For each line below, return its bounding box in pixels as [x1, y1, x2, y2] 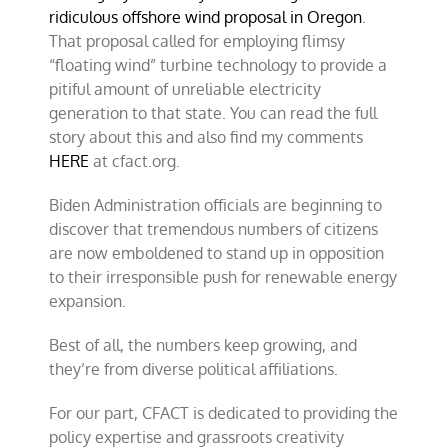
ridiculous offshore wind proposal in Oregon [49, 7, 363, 27]
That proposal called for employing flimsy [49, 31, 346, 51]
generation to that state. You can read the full [49, 103, 378, 123]
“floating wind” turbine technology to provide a [49, 55, 388, 75]
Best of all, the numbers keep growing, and [49, 335, 358, 355]
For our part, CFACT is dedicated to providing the [49, 403, 399, 423]
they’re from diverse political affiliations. [49, 359, 339, 379]
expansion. [49, 291, 127, 311]
